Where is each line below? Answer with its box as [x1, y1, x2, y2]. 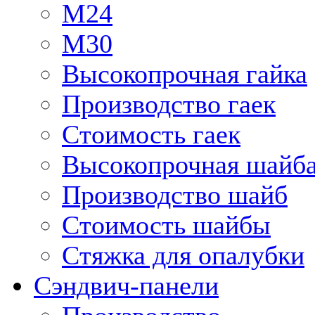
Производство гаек [62, 89, 276, 119]
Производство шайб [62, 180, 288, 210]
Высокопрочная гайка [62, 59, 307, 89]
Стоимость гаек [62, 120, 240, 149]
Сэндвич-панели [34, 271, 219, 300]
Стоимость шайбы [62, 210, 271, 240]
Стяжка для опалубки [62, 240, 304, 270]
